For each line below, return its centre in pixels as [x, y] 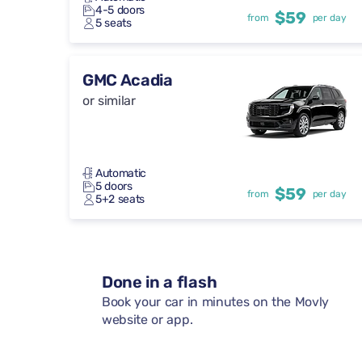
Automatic [121, 174]
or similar [109, 101]
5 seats [114, 23]
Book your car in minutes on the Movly [216, 302]
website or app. [147, 320]
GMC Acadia [128, 80]
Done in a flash [160, 282]
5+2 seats [120, 200]
